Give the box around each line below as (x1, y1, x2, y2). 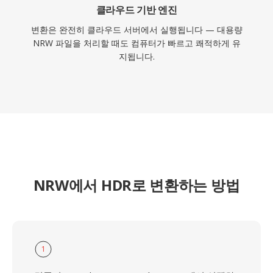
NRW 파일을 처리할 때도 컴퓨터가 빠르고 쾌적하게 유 (32, 37, 241, 49)
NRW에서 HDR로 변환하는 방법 (33, 175, 240, 195)
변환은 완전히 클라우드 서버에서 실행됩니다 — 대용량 (30, 24, 243, 35)
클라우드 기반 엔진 (96, 3, 177, 16)
